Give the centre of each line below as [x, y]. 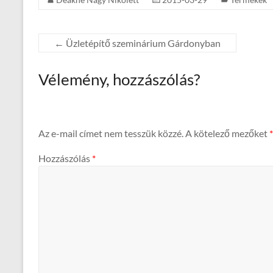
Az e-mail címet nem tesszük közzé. [111, 133]
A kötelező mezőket [227, 133]
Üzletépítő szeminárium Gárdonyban [142, 43]
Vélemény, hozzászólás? [119, 80]
